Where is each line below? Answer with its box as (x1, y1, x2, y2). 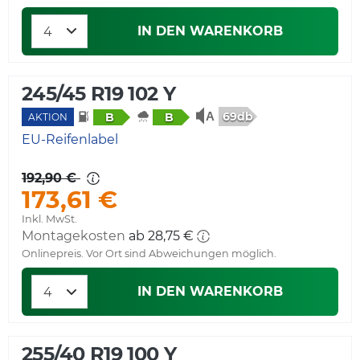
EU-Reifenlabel (22, 132, 118, 148)
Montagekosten (22, 228, 125, 244)
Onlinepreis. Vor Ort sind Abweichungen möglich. (22, 247, 276, 260)
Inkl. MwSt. (22, 213, 77, 226)
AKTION (28, 111, 67, 124)
